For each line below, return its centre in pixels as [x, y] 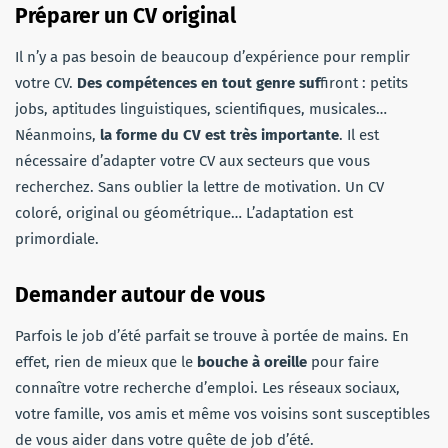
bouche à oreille [252, 361]
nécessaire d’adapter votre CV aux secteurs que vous [192, 160]
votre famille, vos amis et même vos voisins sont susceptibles [222, 413]
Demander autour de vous [140, 294]
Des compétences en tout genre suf [198, 82]
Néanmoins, [57, 134]
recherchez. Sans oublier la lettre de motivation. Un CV [199, 186]
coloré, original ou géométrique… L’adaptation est [184, 212]
